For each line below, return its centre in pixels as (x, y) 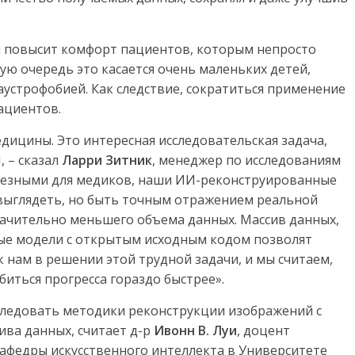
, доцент (263, 331)
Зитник (129, 160)
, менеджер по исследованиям (246, 160)
